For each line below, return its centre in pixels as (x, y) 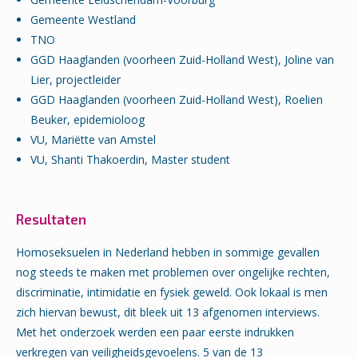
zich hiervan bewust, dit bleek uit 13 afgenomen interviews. (168, 312)
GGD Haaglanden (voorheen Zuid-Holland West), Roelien (177, 100)
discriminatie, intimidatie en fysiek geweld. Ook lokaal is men (172, 292)
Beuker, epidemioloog (88, 120)
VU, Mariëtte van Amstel (93, 140)
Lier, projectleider (76, 80)
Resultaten (51, 219)
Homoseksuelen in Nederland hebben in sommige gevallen (168, 253)
